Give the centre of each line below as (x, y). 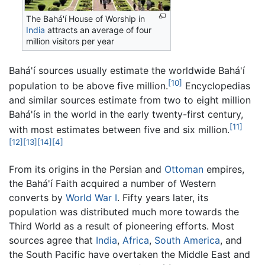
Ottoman (184, 169)
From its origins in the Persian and (87, 169)
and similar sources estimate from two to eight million (130, 100)
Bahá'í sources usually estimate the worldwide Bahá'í (127, 70)
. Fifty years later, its (163, 197)
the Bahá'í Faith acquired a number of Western (112, 183)
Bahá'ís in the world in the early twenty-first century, (126, 114)
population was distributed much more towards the (124, 211)
